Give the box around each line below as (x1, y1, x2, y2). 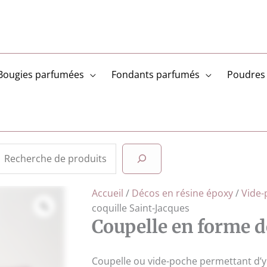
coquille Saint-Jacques (92, 201, 190, 215)
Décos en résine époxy (132, 186, 234, 200)
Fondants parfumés (111, 67, 200, 81)
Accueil (92, 186, 124, 200)
